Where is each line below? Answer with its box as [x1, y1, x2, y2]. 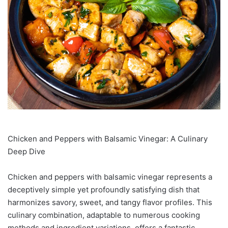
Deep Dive [8, 146, 45, 156]
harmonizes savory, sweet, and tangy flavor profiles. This [8, 197, 212, 207]
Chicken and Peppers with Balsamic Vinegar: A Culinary [8, 133, 208, 144]
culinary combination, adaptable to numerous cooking [8, 210, 200, 220]
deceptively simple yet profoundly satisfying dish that [8, 184, 199, 194]
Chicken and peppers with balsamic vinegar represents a [8, 172, 212, 182]
